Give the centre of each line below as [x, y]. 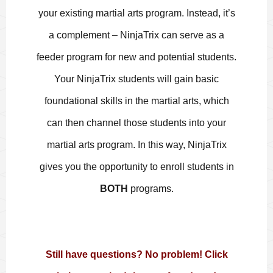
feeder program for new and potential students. [136, 57]
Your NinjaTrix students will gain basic [136, 79]
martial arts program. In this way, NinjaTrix [136, 144]
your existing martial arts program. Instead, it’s [136, 13]
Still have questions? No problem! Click [136, 254]
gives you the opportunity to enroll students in [136, 166]
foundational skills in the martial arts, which [136, 101]
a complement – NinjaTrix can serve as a [136, 35]
